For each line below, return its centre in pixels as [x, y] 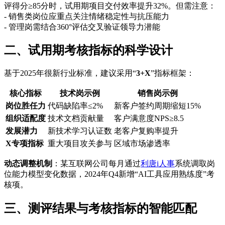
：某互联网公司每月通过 [96, 164]
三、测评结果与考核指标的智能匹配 [100, 209]
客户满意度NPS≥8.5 [149, 119]
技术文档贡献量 [76, 119]
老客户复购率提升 [146, 131]
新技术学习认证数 [80, 131]
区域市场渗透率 [142, 144]
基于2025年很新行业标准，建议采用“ [70, 73]
